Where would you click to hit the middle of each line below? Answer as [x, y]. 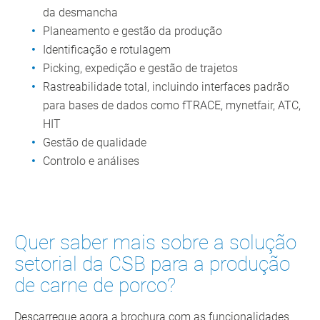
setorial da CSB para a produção [152, 264]
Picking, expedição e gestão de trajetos [140, 69]
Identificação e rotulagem [107, 50]
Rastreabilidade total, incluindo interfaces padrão [166, 87]
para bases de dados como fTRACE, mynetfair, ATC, [172, 106]
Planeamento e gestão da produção [132, 31]
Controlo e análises [91, 161]
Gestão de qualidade [95, 143]
